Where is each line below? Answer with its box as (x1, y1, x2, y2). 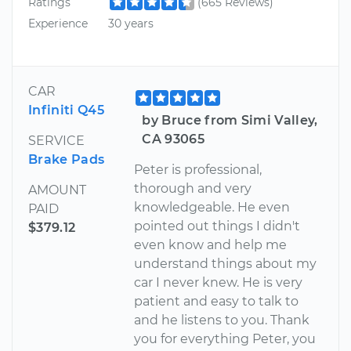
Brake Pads (28, 151, 105, 167)
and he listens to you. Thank (134, 312, 310, 327)
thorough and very (134, 180, 252, 196)
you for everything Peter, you (134, 331, 317, 346)
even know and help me (134, 237, 288, 252)
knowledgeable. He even (134, 199, 291, 215)
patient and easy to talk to (134, 293, 299, 309)
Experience (28, 16, 88, 31)
